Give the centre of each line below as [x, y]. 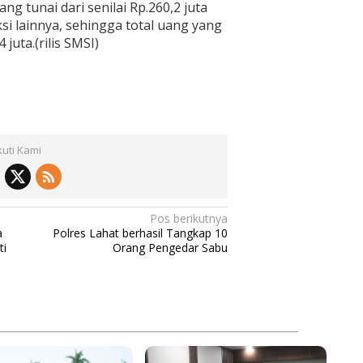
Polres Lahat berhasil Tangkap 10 [141, 233]
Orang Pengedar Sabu [171, 247]
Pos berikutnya [189, 218]
